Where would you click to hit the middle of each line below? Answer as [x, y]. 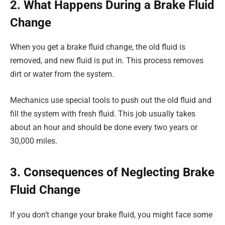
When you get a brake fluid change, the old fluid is [98, 47]
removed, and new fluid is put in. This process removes [107, 61]
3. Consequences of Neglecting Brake [112, 173]
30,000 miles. [34, 141]
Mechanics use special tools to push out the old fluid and [111, 100]
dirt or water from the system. [62, 74]
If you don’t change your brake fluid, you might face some [111, 215]
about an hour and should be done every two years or [104, 127]
